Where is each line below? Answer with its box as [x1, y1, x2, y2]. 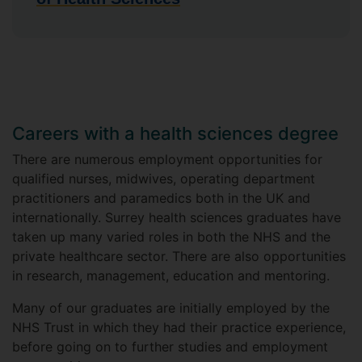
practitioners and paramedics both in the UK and [12, 190, 310, 206]
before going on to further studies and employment [12, 339, 328, 355]
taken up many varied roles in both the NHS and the [12, 229, 330, 245]
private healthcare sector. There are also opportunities [12, 248, 346, 264]
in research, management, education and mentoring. [12, 267, 330, 284]
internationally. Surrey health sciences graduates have [12, 209, 341, 225]
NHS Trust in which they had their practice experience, [12, 319, 346, 335]
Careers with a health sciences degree [12, 123, 339, 144]
